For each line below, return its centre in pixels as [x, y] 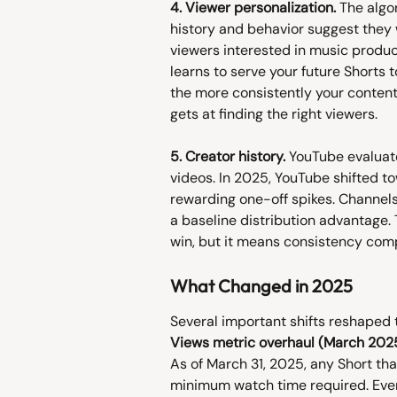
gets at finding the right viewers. [274, 113]
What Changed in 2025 [261, 285]
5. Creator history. [228, 157]
